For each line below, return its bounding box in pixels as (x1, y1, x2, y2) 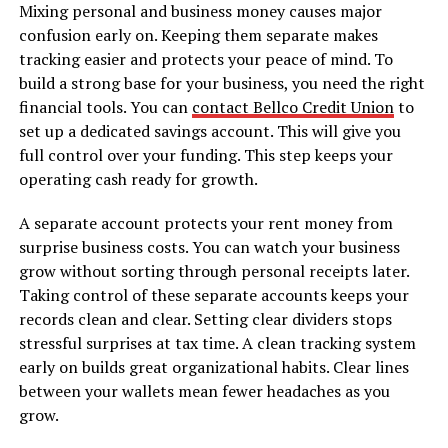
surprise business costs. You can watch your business (18, 235, 400, 258)
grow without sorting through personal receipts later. (18, 259, 409, 282)
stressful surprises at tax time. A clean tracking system (18, 331, 416, 354)
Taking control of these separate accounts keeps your (18, 283, 409, 306)
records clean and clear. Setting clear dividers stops (18, 307, 392, 330)
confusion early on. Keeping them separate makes (18, 23, 378, 46)
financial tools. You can (18, 95, 192, 118)
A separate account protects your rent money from (18, 211, 393, 234)
